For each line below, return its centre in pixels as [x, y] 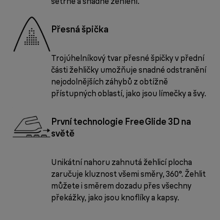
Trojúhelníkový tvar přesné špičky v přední [128, 58]
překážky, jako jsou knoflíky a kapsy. [115, 198]
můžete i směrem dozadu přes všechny [121, 186]
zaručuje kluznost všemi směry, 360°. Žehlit [128, 174]
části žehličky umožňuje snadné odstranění [129, 70]
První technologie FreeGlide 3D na [121, 122]
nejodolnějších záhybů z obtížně [110, 82]
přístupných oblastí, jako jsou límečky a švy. [129, 94]
